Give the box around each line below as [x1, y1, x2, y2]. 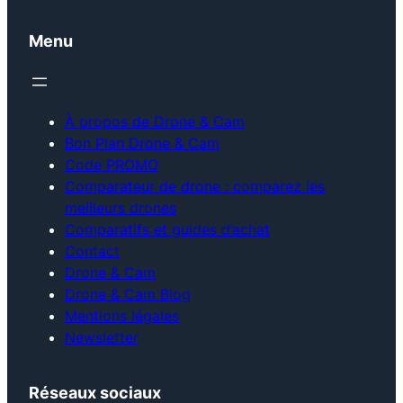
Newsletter [65, 328, 139, 347]
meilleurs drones [65, 199, 176, 218]
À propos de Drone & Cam [65, 112, 245, 131]
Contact [65, 242, 120, 261]
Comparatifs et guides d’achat [65, 220, 270, 239]
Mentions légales [65, 307, 179, 326]
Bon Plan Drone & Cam [65, 134, 219, 153]
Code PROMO [65, 156, 158, 175]
